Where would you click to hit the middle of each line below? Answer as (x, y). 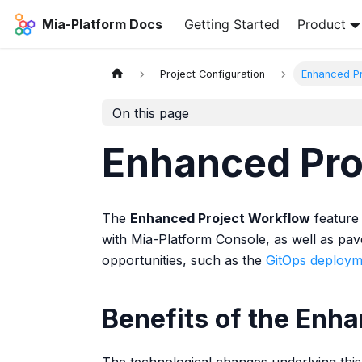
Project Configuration (213, 74)
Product (322, 24)
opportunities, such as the (184, 260)
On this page (150, 113)
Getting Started (232, 24)
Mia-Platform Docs (102, 24)
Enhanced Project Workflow (220, 218)
